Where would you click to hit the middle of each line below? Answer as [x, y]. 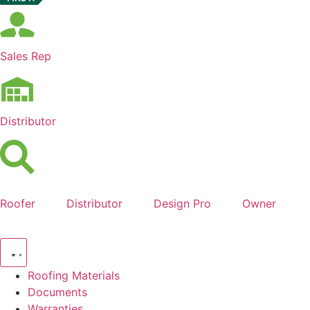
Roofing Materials [74, 275]
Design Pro [182, 203]
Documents [57, 292]
